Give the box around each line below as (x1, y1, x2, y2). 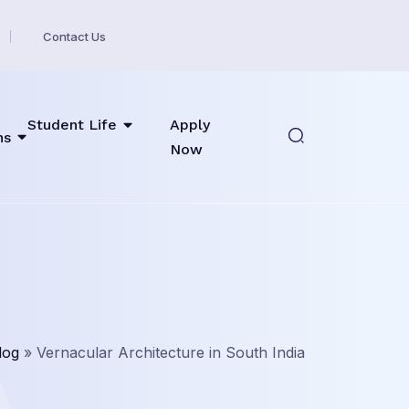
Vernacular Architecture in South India (37, 343, 305, 362)
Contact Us (43, 28, 106, 44)
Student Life (26, 116, 117, 133)
